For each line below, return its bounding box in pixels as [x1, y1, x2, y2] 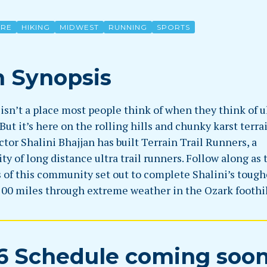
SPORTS [157, 23, 190, 32]
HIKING [21, 23, 50, 32]
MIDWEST [60, 23, 99, 32]
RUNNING [108, 23, 147, 32]
